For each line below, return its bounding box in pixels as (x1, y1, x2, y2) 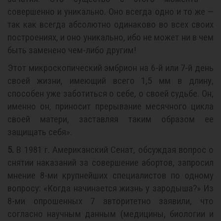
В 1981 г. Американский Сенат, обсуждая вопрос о (14, 144, 214, 155)
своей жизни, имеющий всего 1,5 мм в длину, (7, 75, 214, 86)
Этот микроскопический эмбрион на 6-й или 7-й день (7, 62, 214, 74)
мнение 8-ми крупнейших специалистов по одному (7, 170, 214, 181)
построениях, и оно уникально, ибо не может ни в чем (7, 32, 214, 43)
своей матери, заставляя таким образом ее (7, 113, 214, 125)
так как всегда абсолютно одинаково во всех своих (7, 19, 214, 30)
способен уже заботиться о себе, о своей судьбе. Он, (7, 88, 214, 99)
